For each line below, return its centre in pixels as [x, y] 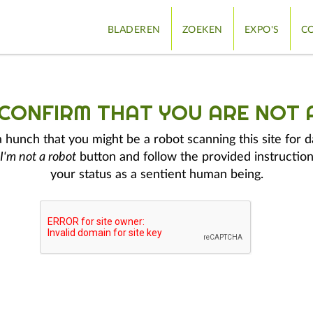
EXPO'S [262, 30]
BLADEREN [134, 30]
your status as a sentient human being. [156, 175]
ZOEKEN [202, 30]
